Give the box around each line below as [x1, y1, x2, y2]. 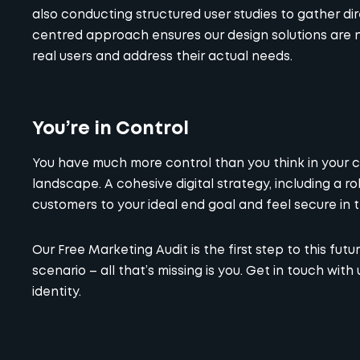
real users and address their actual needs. [32, 51, 292, 63]
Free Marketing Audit [58, 245, 188, 257]
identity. [32, 287, 81, 299]
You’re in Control [32, 120, 189, 137]
